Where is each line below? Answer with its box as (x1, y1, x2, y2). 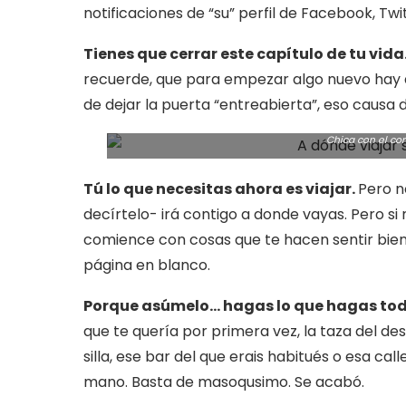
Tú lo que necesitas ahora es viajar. (83, 179, 358, 199)
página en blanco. (83, 255, 210, 275)
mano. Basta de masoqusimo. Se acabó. (83, 372, 364, 392)
